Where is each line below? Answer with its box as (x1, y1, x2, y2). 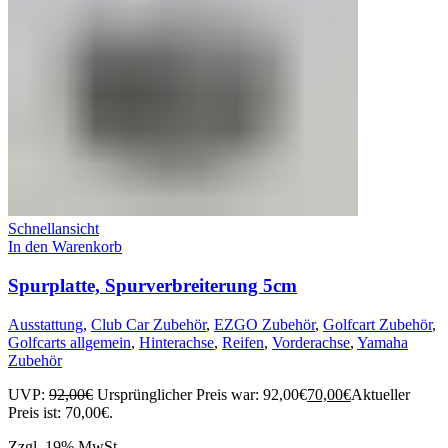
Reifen (222, 333, 264, 351)
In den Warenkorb (8, 238, 122, 256)
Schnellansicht (8, 220, 99, 238)
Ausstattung (8, 315, 83, 333)
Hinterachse (139, 333, 214, 351)
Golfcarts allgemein (8, 333, 131, 351)
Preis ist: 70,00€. (8, 403, 113, 421)
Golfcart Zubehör (323, 315, 432, 333)
